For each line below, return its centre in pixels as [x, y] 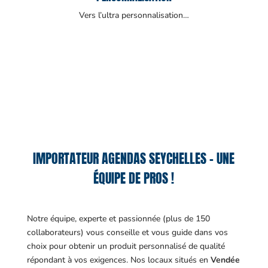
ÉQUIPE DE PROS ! [134, 178]
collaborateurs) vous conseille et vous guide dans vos [127, 233]
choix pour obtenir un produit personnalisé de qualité [126, 246]
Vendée [225, 260]
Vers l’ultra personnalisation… [134, 16]
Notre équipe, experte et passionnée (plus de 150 [118, 219]
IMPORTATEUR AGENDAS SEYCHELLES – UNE [134, 159]
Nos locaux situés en [170, 260]
